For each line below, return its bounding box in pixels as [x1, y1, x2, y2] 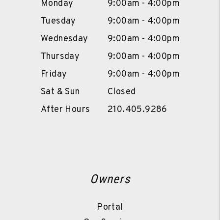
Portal [97, 201, 123, 213]
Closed [108, 86, 136, 98]
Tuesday [41, 15, 76, 27]
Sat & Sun [41, 86, 80, 98]
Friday [41, 68, 67, 80]
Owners [90, 171, 130, 186]
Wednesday [41, 33, 88, 45]
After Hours [41, 104, 90, 115]
